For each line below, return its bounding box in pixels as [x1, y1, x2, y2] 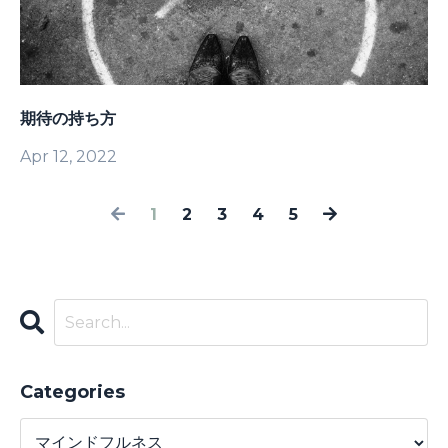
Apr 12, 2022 [20, 147, 117, 167]
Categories [20, 381, 125, 404]
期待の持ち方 [20, 109, 116, 129]
